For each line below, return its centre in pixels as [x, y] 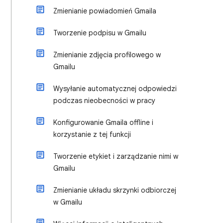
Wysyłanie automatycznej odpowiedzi [115, 89]
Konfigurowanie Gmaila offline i [103, 122]
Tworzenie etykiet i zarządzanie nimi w [116, 156]
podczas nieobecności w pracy [104, 101]
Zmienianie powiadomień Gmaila [105, 11]
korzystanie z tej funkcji [92, 134]
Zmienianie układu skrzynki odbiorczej [115, 190]
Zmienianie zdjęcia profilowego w [107, 55]
